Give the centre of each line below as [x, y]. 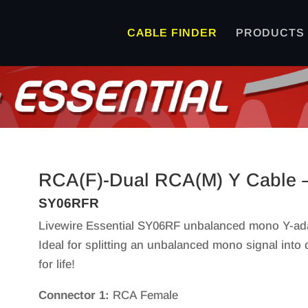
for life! [56, 264]
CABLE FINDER [172, 33]
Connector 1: [74, 295]
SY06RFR [68, 203]
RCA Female [143, 295]
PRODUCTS [270, 33]
